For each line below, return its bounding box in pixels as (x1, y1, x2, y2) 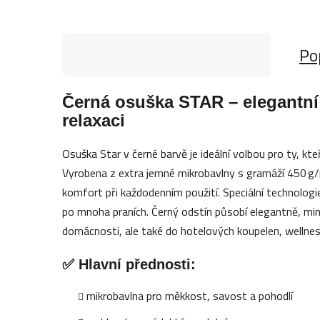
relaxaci (62, 110, 126, 130)
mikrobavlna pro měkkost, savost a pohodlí (86, 286, 294, 304)
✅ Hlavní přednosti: (62, 256, 196, 272)
